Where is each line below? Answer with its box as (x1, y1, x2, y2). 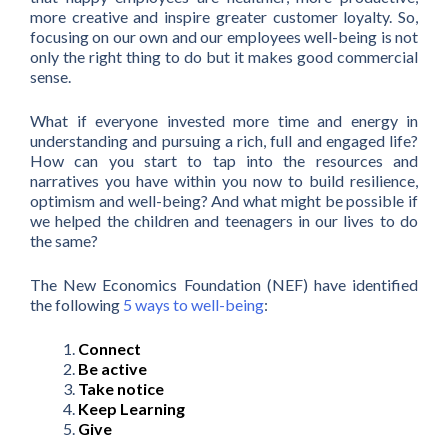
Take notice (78, 379, 164, 399)
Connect (78, 339, 141, 359)
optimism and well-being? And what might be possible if (30, 191, 418, 211)
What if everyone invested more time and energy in (30, 111, 418, 131)
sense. (30, 67, 71, 87)
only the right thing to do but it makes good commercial (30, 47, 418, 67)
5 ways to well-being (123, 295, 264, 315)
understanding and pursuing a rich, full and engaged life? (30, 131, 418, 151)
